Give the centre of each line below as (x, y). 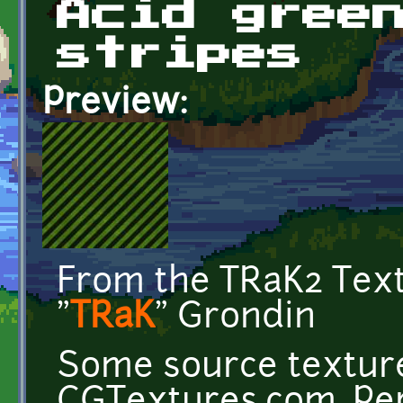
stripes (179, 55)
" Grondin (235, 318)
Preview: (120, 104)
